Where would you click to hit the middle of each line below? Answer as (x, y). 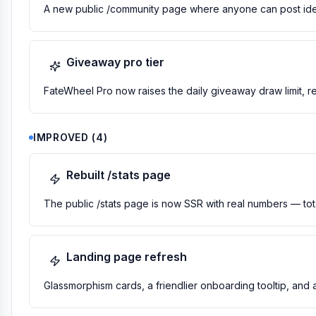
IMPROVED (61, 137)
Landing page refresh (127, 257)
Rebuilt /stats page (119, 175)
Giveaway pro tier (115, 62)
